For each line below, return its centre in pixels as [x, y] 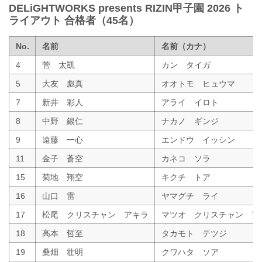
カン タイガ [186, 65]
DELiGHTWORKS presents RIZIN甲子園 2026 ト [126, 8]
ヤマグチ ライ [190, 196]
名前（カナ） [186, 46]
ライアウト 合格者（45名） [74, 20]
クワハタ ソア [190, 252]
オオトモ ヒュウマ [198, 83]
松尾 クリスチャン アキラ [95, 214]
